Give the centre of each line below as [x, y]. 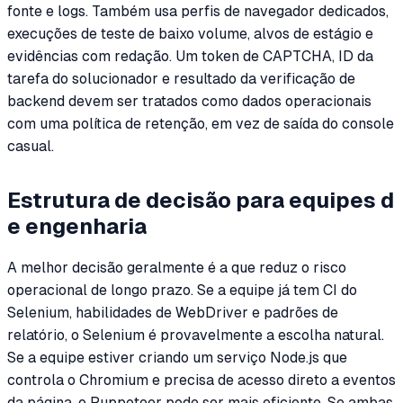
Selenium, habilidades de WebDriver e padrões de [173, 313]
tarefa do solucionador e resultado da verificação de [181, 78]
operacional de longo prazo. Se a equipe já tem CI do [182, 291]
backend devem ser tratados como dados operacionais [189, 101]
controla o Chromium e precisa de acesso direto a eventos [201, 381]
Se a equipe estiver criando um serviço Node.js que [177, 358]
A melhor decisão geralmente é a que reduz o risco [177, 268]
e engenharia [77, 227]
